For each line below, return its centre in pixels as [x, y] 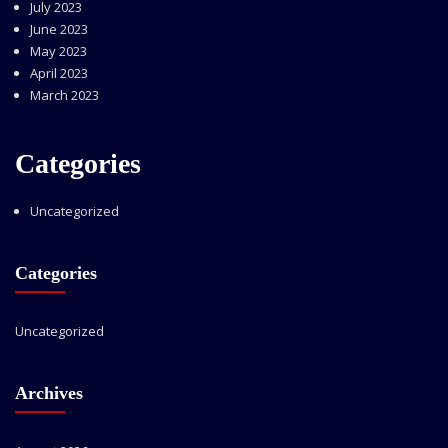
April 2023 [58, 72]
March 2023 [64, 94]
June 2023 [58, 28]
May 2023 [58, 50]
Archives [49, 393]
